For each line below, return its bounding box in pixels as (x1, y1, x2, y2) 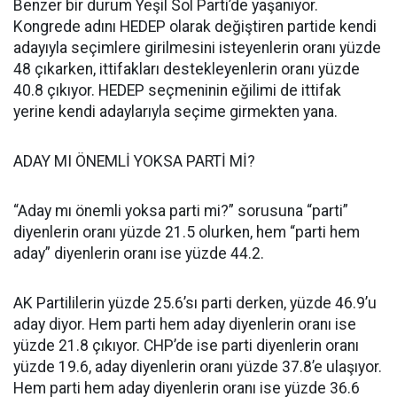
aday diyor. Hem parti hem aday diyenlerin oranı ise (13, 315, 356, 333)
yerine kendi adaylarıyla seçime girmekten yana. (13, 103, 338, 121)
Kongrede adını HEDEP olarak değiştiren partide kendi (13, 18, 377, 35)
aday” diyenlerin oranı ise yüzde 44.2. (13, 245, 264, 262)
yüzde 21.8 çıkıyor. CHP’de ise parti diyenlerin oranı (13, 337, 359, 354)
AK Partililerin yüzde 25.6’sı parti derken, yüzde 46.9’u (13, 294, 377, 312)
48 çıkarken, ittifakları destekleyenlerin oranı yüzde (13, 60, 360, 78)
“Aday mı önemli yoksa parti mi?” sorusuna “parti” (13, 202, 348, 220)
